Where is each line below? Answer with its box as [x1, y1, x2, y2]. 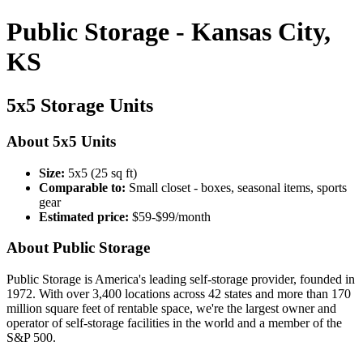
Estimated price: [39, 209, 129, 224]
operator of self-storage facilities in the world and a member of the [6, 315, 342, 330]
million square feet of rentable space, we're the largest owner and [6, 301, 336, 315]
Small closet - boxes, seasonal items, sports [126, 180, 347, 194]
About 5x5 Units [6, 132, 116, 150]
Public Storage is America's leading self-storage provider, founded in [6, 271, 355, 286]
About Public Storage [6, 239, 150, 257]
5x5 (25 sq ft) [65, 165, 137, 180]
